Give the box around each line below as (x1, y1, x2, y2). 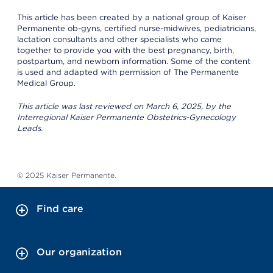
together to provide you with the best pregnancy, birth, (17, 45, 234, 55)
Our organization (37, 246, 122, 258)
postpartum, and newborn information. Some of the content (17, 56, 250, 66)
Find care (37, 202, 83, 214)
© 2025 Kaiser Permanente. (17, 170, 116, 180)
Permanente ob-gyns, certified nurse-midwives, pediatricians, (17, 23, 256, 33)
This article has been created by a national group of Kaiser (17, 12, 246, 22)
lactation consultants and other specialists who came (17, 34, 222, 44)
